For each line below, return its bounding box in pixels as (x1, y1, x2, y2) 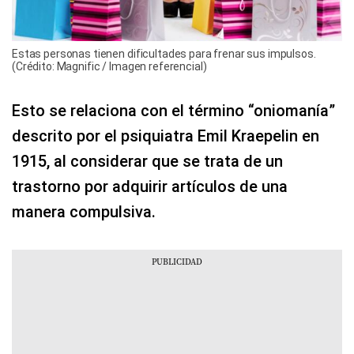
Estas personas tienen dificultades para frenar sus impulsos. (12, 47, 316, 60)
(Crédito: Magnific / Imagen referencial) (12, 59, 207, 73)
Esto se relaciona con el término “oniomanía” (12, 100, 335, 120)
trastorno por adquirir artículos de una (12, 176, 288, 196)
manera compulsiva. (12, 201, 156, 221)
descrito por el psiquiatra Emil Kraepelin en (12, 126, 319, 145)
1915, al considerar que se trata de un (12, 151, 283, 171)
